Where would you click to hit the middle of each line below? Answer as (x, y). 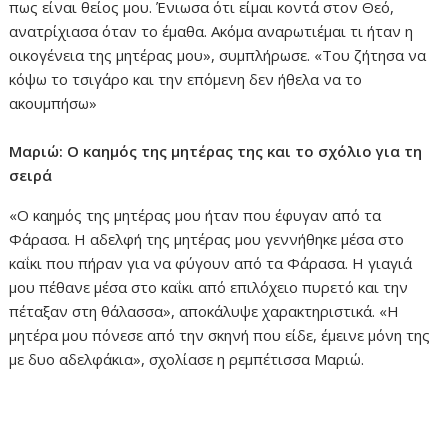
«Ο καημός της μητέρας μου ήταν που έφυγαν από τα (195, 215)
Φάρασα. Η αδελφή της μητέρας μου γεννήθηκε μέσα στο (207, 239)
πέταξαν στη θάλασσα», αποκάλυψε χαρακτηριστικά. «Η (204, 311)
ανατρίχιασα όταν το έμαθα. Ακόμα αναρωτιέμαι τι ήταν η (211, 31)
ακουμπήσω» (53, 103)
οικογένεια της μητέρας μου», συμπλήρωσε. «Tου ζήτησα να (218, 55)
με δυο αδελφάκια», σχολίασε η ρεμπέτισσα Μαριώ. (187, 359)
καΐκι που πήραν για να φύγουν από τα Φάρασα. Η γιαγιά (211, 263)
